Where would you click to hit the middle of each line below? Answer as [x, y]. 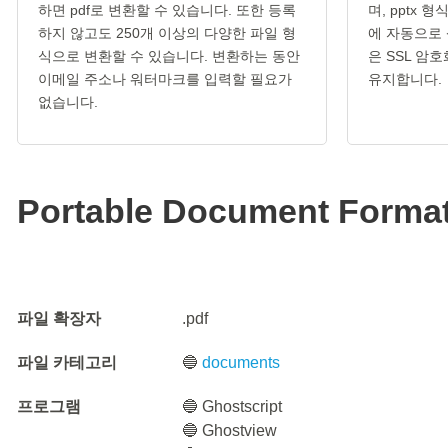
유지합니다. [404, 79]
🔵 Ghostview [230, 430]
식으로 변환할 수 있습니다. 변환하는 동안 [169, 56]
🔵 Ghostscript [232, 406]
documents [241, 362]
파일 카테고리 [67, 362]
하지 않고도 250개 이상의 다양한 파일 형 [167, 33]
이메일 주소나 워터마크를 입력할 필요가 [165, 79]
